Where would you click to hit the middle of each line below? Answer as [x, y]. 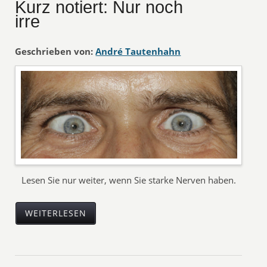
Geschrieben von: [54, 51]
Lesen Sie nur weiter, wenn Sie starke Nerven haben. [129, 180]
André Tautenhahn [138, 51]
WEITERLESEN [56, 213]
